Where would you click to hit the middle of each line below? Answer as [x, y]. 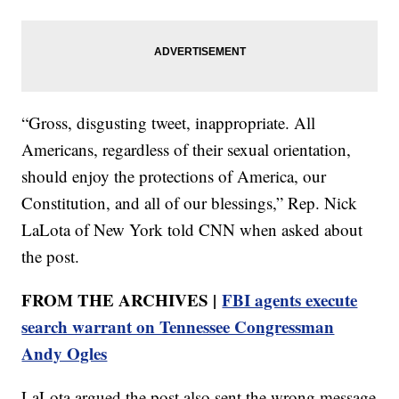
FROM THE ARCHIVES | [122, 300]
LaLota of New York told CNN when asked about [192, 230]
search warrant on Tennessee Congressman [178, 327]
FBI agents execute [290, 300]
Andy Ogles [65, 354]
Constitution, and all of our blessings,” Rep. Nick [190, 203]
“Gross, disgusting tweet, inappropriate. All [169, 123]
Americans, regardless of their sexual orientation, [187, 150]
